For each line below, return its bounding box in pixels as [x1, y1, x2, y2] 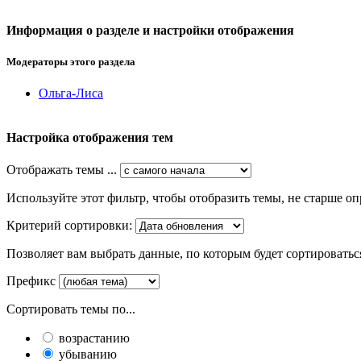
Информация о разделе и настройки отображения [6, 23, 294, 37]
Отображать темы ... [6, 162, 117, 176]
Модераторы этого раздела [6, 55, 135, 68]
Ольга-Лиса [39, 86, 103, 101]
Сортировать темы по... [6, 301, 135, 316]
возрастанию [56, 330, 130, 345]
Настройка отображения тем [6, 131, 173, 145]
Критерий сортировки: [6, 218, 132, 232]
